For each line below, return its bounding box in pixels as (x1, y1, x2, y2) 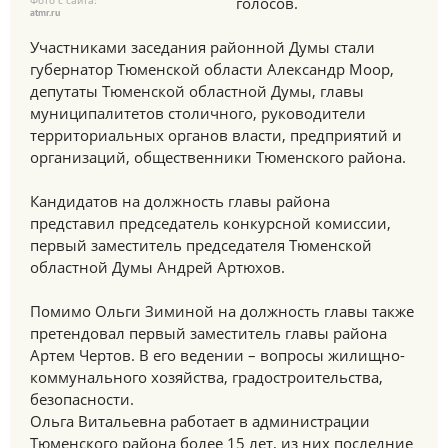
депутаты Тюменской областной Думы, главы (30, 81, 364, 101)
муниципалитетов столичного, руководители (30, 103, 366, 123)
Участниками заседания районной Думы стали (30, 37, 375, 57)
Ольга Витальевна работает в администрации (30, 411, 370, 431)
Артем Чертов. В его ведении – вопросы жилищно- (30, 345, 405, 365)
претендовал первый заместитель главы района (30, 323, 387, 343)
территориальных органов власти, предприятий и (30, 125, 402, 145)
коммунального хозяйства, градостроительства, (30, 367, 383, 387)
